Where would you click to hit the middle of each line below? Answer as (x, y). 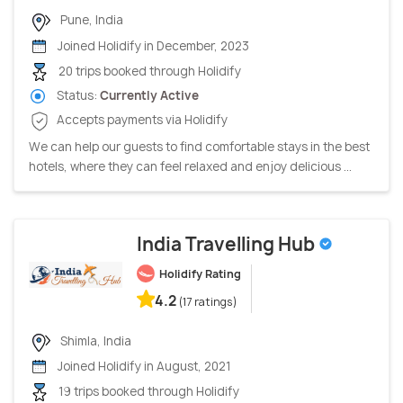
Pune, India (90, 20)
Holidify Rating (200, 273)
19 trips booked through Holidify (148, 391)
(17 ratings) (208, 301)
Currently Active (149, 95)
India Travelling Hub (228, 244)
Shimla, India (94, 340)
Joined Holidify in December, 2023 (152, 45)
